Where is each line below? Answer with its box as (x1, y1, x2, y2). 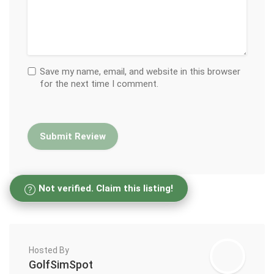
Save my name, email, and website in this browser (40, 65, 240, 77)
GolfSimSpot (29, 257, 93, 271)
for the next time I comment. (40, 78, 158, 89)
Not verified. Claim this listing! (39, 182, 173, 194)
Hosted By (29, 245, 69, 255)
